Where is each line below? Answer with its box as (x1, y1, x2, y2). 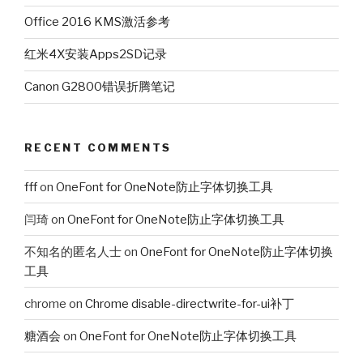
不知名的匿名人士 (24, 244, 122, 259)
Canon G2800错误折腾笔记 (24, 79, 175, 95)
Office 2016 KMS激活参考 (24, 15, 170, 30)
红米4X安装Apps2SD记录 (24, 47, 167, 62)
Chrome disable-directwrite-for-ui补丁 (85, 296, 294, 311)
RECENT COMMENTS (24, 140, 172, 154)
